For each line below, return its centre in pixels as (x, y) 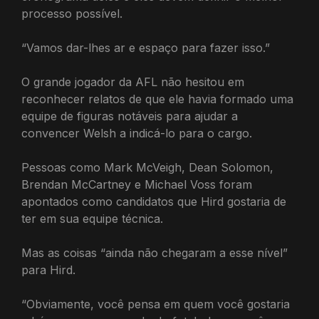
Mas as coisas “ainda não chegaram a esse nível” (155, 253)
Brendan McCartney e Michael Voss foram (137, 185)
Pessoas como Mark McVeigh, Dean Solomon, (147, 168)
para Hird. (48, 270)
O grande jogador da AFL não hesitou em (133, 82)
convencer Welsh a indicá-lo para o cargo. (137, 134)
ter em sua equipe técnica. (92, 219)
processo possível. (72, 14)
